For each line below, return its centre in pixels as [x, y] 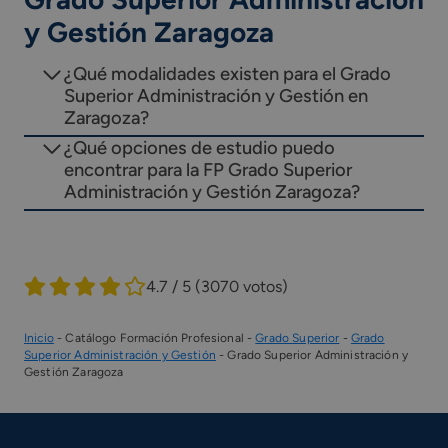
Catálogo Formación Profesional [154, 337]
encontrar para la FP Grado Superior [208, 169]
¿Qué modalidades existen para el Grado [227, 74]
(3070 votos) [241, 286]
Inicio [39, 337]
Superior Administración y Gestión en [216, 96]
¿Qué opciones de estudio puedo [199, 147]
